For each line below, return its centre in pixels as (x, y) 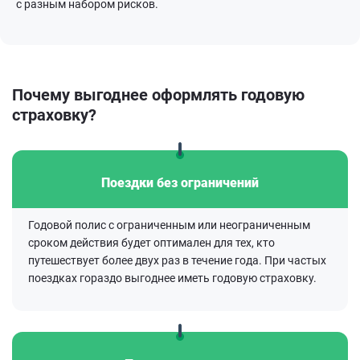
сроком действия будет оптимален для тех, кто (151, 243)
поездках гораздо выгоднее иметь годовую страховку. (172, 278)
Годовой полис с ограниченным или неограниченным (169, 225)
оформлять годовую (226, 95)
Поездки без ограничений (180, 183)
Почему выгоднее (80, 95)
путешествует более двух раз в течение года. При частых (177, 260)
